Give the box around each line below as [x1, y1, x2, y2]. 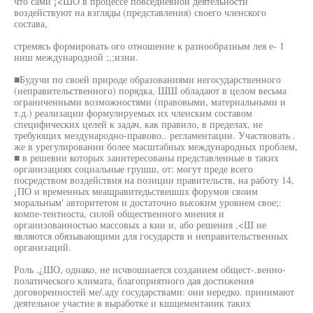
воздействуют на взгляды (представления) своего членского [14, 6, 266, 19]
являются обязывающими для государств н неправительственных [14, 229, 288, 242]
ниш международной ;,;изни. [14, 50, 138, 64]
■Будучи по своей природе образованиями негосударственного [14, 73, 281, 86]
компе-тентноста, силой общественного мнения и [14, 207, 224, 220]
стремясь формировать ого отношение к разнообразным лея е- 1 [14, 39, 284, 52]
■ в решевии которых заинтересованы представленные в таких [14, 151, 279, 164]
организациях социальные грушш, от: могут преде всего [14, 162, 253, 175]
